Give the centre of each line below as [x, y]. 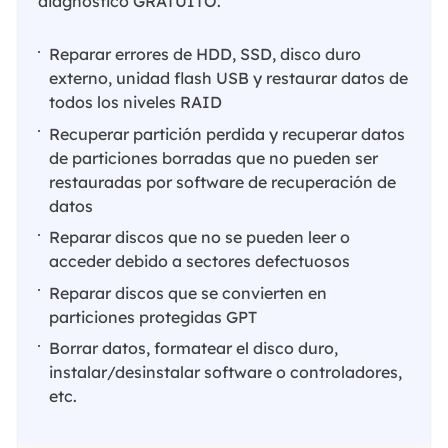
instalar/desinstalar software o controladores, [226, 372]
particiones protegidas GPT [153, 316]
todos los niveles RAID [136, 102]
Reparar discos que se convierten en [188, 292]
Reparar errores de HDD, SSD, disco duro [205, 54]
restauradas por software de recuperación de [223, 181]
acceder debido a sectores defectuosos [200, 261]
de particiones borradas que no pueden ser [214, 157]
